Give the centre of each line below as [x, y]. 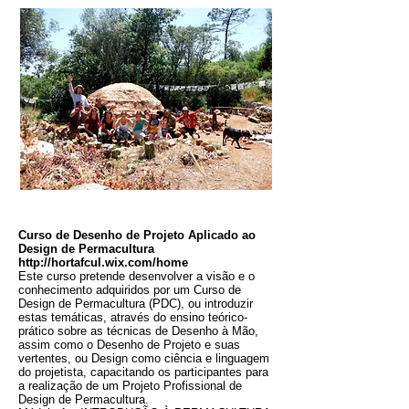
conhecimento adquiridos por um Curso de [130, 290]
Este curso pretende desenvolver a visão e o [136, 276]
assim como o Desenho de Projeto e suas [129, 345]
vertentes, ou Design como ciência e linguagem [144, 358]
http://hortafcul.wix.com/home [103, 262]
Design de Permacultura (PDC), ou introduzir [136, 304]
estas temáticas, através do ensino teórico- [133, 317]
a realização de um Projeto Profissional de [130, 386]
